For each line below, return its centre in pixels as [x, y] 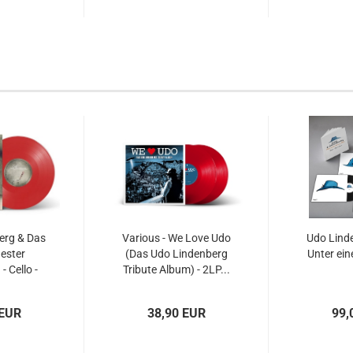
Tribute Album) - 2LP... [176, 269]
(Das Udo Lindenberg [176, 254]
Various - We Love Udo [176, 238]
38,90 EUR [176, 313]
